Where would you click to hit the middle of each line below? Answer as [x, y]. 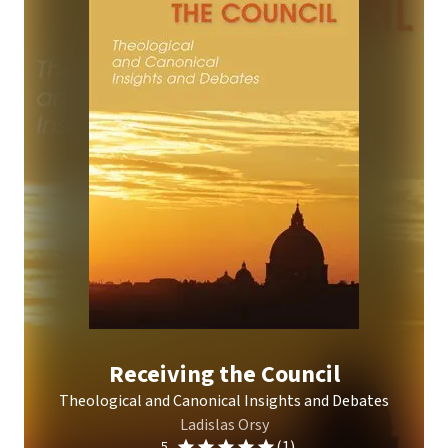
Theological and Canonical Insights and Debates [224, 401]
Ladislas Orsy [224, 425]
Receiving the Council [224, 374]
